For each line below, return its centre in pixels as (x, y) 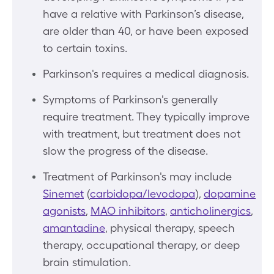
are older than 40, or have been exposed (146, 31)
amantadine (74, 228)
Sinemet (63, 194)
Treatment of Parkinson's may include (137, 176)
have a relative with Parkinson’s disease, (143, 14)
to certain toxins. (85, 48)
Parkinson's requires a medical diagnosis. (146, 74)
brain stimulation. (87, 262)
